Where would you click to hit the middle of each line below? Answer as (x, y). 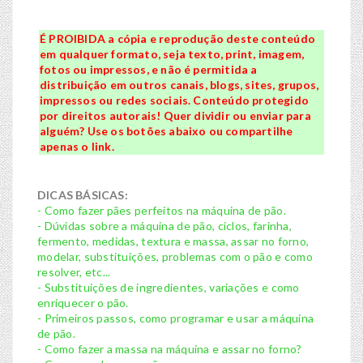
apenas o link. (77, 147)
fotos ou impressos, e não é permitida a (149, 70)
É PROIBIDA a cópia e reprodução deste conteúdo (178, 39)
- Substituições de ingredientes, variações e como (169, 288)
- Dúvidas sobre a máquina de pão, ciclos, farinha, (164, 226)
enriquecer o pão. (83, 303)
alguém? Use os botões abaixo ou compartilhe (167, 131)
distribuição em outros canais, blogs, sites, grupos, (179, 85)
